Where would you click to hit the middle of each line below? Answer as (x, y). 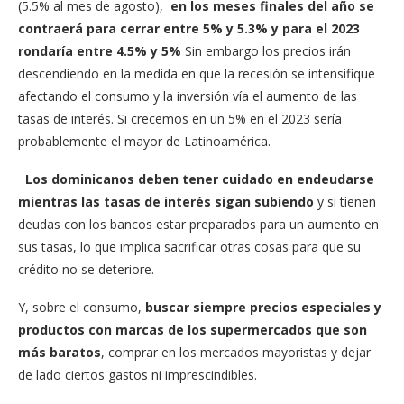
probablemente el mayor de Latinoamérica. (144, 141)
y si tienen (345, 201)
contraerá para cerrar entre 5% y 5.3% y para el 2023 (189, 28)
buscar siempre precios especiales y (263, 307)
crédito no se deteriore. (86, 269)
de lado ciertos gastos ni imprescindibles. (138, 374)
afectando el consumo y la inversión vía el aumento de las (188, 96)
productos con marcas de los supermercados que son (193, 329)
